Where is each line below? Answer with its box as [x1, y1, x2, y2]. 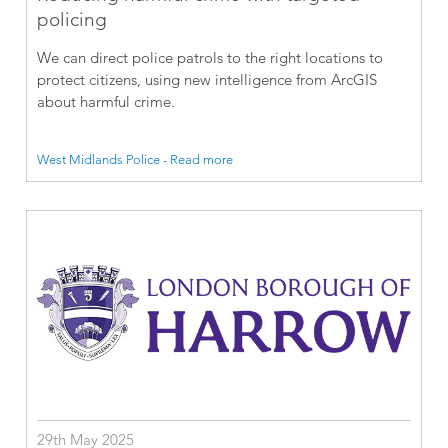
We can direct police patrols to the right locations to [37, 48, 384, 68]
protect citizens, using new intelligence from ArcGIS [37, 70, 378, 90]
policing [37, 8, 108, 32]
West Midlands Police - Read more [37, 151, 234, 168]
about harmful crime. [37, 92, 176, 112]
